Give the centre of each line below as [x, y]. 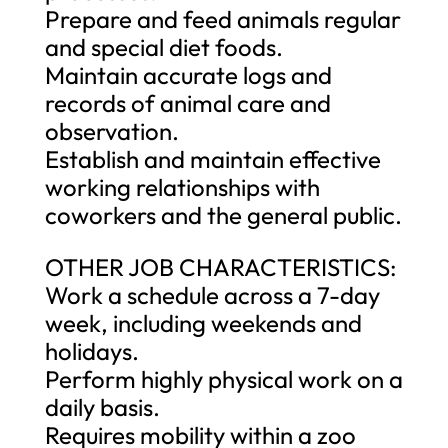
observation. [111, 130]
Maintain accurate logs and [188, 74]
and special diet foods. [163, 46]
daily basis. [102, 406]
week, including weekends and [203, 322]
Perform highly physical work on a [223, 378]
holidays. [91, 350]
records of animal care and [187, 102]
